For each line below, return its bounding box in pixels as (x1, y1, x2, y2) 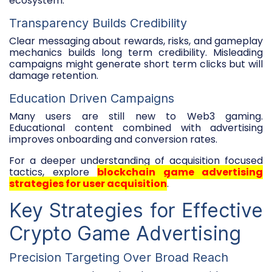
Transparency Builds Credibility (9, 15, 187, 30)
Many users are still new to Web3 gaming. (9, 109, 263, 123)
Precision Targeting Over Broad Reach (9, 250, 228, 265)
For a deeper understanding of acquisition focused (9, 153, 263, 168)
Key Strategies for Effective (9, 198, 263, 222)
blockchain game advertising (97, 165, 263, 179)
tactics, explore (9, 165, 97, 179)
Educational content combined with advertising (9, 120, 263, 135)
